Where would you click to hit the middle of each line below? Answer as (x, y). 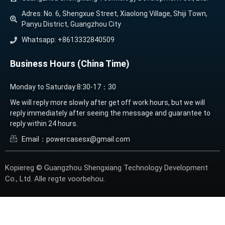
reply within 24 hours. (44, 124)
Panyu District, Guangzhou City (71, 24)
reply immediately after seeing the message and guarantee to (110, 113)
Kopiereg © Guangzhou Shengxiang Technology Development (106, 168)
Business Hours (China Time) (70, 64)
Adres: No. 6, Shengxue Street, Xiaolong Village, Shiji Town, (114, 14)
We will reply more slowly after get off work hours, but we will (107, 103)
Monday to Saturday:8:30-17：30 (63, 87)
